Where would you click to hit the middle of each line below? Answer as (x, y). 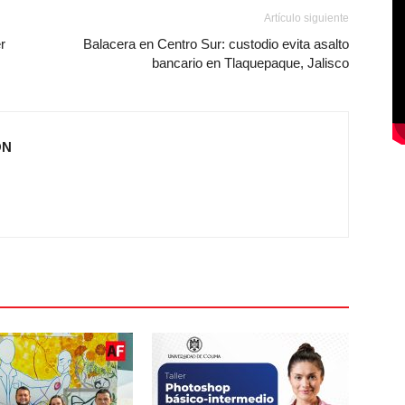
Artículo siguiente (306, 18)
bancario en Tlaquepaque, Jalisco (250, 63)
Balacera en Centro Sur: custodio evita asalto (216, 44)
